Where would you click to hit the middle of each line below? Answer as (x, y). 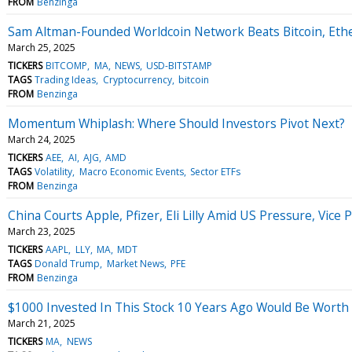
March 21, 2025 (42, 323)
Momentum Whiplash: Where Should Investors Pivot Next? (176, 123)
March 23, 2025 (42, 231)
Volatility (54, 171)
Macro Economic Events (131, 171)
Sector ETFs (215, 171)
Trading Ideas (66, 79)
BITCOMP (67, 65)
